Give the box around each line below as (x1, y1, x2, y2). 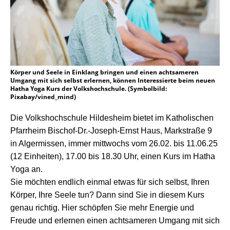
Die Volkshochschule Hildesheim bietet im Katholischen (10, 113, 214, 123)
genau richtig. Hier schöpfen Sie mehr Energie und (10, 203, 194, 213)
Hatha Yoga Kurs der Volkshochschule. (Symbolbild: (10, 84, 167, 93)
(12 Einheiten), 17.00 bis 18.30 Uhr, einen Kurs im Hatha (10, 152, 215, 161)
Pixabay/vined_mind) (10, 92, 76, 102)
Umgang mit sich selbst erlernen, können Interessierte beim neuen (10, 76, 215, 85)
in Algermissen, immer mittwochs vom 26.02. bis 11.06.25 (10, 139, 218, 148)
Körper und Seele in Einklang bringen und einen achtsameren (10, 68, 199, 77)
